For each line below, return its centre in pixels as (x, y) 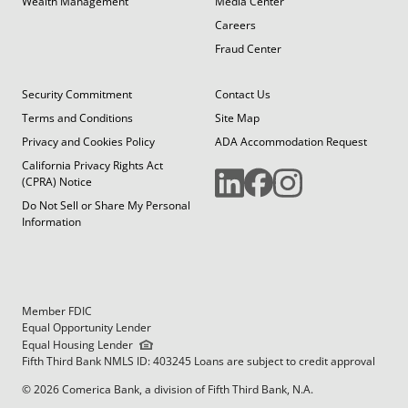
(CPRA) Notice (57, 181)
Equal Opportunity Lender (87, 327)
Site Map (237, 117)
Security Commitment (77, 94)
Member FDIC (57, 311)
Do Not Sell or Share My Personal (106, 205)
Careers (235, 25)
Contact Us (243, 94)
